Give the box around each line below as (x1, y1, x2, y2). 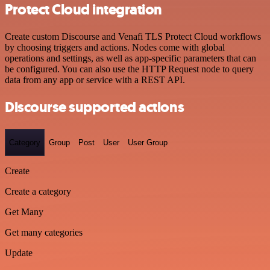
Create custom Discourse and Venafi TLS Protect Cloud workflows (5, 31, 261, 42)
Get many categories (5, 227, 83, 238)
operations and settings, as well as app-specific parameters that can (5, 52, 256, 63)
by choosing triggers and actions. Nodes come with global (5, 42, 225, 52)
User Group (128, 137, 168, 147)
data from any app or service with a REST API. (5, 74, 185, 85)
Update (5, 248, 33, 259)
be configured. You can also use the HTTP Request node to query (5, 63, 254, 74)
